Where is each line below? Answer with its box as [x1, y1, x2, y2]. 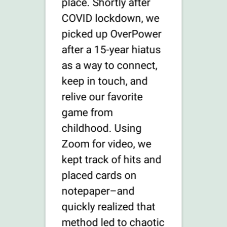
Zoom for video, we [61, 137, 152, 150]
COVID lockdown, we [61, 12, 160, 25]
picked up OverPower [61, 27, 162, 41]
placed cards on [61, 169, 137, 182]
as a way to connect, [61, 59, 158, 72]
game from [61, 106, 113, 119]
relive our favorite [61, 90, 143, 103]
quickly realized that [61, 200, 156, 213]
